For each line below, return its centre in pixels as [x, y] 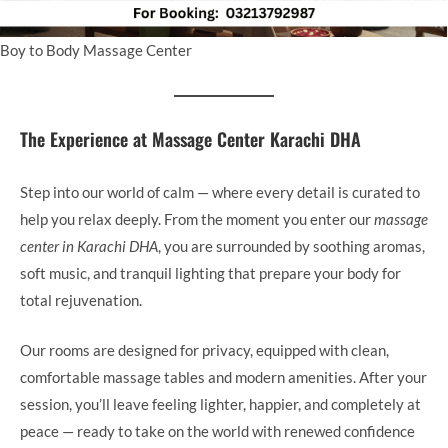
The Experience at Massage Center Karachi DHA [190, 139]
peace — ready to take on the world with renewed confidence [217, 430]
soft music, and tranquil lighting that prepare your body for [210, 273]
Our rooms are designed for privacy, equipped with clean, [204, 349]
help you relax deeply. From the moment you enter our [197, 219]
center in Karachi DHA [89, 246]
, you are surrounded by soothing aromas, [291, 246]
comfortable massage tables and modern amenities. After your [223, 376]
